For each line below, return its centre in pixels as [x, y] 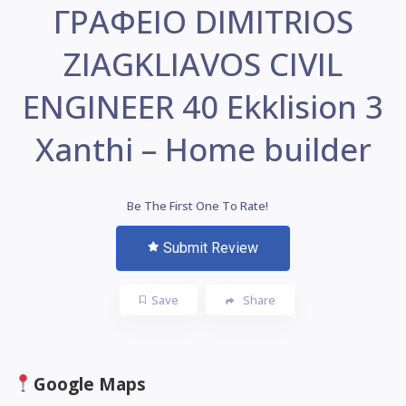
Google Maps [89, 384]
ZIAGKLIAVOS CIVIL [203, 63]
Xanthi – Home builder [203, 149]
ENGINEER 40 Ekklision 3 [203, 106]
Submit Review [211, 247]
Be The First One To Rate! [197, 205]
